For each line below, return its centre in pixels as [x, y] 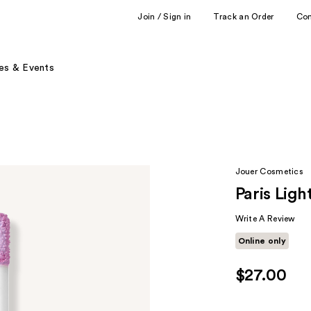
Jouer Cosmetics [269, 171]
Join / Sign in [165, 16]
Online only [262, 241]
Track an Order [244, 16]
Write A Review [265, 219]
